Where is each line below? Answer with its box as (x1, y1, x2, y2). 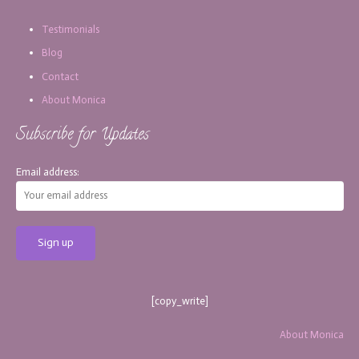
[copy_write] (151, 294, 208, 307)
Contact (42, 70, 79, 83)
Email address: (15, 166, 79, 179)
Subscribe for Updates (15, 123, 149, 148)
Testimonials (42, 22, 99, 35)
